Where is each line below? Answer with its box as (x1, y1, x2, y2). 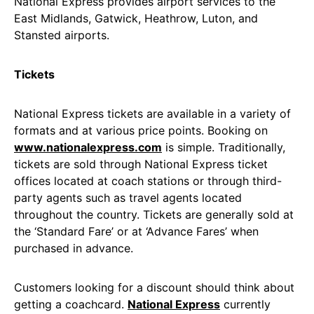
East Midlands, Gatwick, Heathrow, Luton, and (14, 11, 258, 25)
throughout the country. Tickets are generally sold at (14, 207, 294, 221)
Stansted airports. (14, 28, 109, 42)
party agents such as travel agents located (14, 191, 242, 205)
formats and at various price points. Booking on (14, 123, 268, 137)
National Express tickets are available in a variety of (14, 107, 291, 121)
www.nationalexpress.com (14, 140, 162, 154)
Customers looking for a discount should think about (14, 280, 294, 294)
